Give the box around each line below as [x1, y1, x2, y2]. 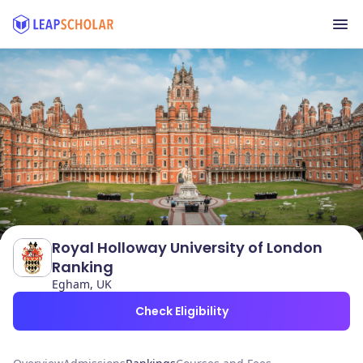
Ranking [52, 257, 113, 277]
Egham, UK [52, 276, 112, 292]
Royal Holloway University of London [52, 237, 322, 258]
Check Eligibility [135, 303, 228, 319]
